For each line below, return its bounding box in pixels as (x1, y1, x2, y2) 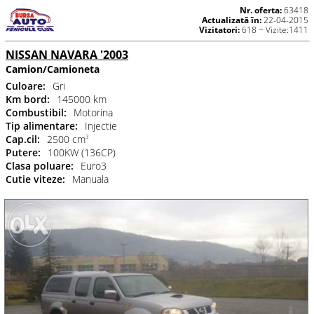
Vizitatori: (199, 24, 240, 36)
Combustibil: (6, 105, 67, 119)
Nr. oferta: (240, 4, 282, 16)
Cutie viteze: (6, 172, 65, 186)
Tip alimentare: (6, 118, 78, 132)
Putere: (6, 145, 41, 159)
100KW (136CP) (48, 145, 116, 159)
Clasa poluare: (6, 158, 74, 172)
